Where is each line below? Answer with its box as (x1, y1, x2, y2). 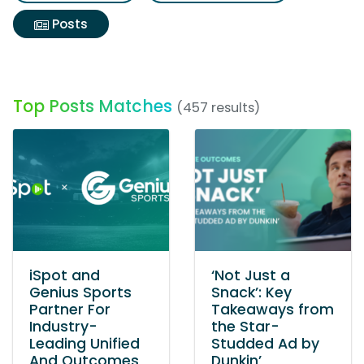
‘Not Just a (211, 266, 290, 285)
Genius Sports (29, 283, 132, 302)
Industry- (29, 317, 97, 336)
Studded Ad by (211, 334, 319, 353)
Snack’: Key (211, 283, 292, 302)
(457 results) (176, 98, 260, 117)
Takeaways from (211, 300, 334, 319)
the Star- (211, 317, 279, 336)
